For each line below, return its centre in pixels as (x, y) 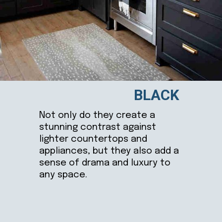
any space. (63, 174)
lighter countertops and (93, 139)
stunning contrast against (98, 127)
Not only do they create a (97, 115)
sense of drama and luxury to (105, 163)
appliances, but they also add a (109, 151)
